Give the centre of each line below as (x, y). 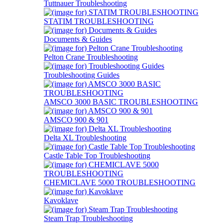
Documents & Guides (78, 39)
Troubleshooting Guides (82, 75)
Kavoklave (61, 200)
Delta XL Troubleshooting (85, 138)
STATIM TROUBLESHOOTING (99, 21)
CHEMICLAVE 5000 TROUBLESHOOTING (120, 182)
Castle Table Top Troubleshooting (97, 156)
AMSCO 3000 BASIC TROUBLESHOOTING (121, 102)
